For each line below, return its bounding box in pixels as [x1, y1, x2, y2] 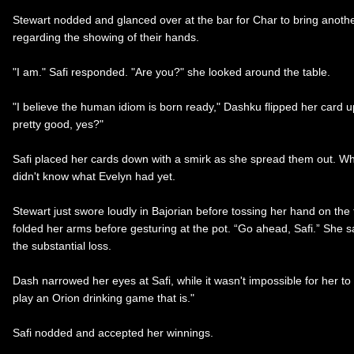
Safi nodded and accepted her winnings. [13, 326, 213, 339]
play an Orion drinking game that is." [13, 291, 194, 304]
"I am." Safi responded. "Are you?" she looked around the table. [13, 65, 330, 78]
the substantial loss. [13, 239, 111, 252]
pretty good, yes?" [13, 117, 104, 130]
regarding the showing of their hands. [13, 30, 199, 43]
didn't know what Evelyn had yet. [13, 169, 175, 183]
